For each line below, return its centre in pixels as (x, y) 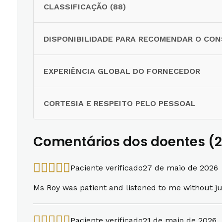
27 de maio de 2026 (180, 168)
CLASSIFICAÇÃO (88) (85, 6)
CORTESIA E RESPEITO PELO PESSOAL (120, 103)
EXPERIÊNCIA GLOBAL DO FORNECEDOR (122, 71)
